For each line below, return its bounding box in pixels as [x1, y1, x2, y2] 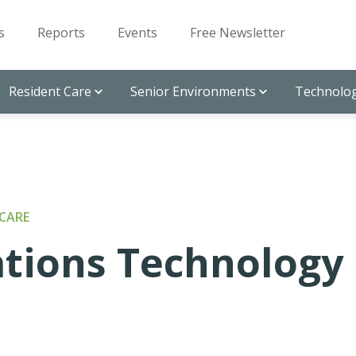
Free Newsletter [190, 24, 285, 41]
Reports [37, 24, 85, 41]
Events [118, 24, 157, 41]
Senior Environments [130, 83, 256, 100]
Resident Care [9, 83, 91, 100]
